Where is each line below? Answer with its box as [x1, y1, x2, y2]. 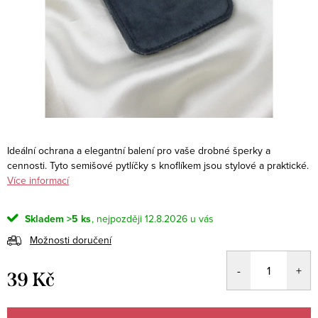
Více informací [7, 172, 69, 187]
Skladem [22, 211, 64, 226]
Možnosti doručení [30, 232, 111, 247]
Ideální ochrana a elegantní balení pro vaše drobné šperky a [7, 143, 270, 158]
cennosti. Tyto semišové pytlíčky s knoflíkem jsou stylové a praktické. [7, 158, 309, 172]
